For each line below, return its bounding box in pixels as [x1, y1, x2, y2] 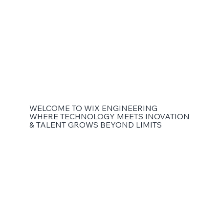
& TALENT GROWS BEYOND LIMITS [29, 120, 162, 130]
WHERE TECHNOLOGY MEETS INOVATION [29, 111, 190, 122]
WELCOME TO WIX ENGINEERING [29, 103, 159, 113]
